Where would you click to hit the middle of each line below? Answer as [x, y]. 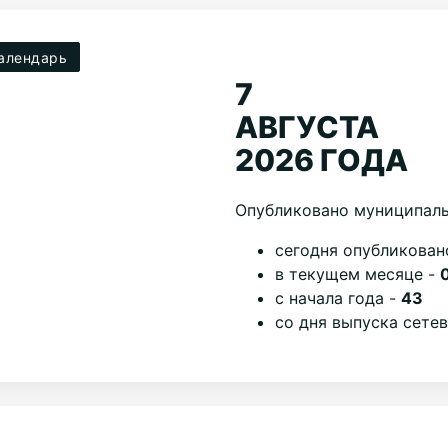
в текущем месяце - [358, 273]
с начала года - [338, 297]
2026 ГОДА [322, 159]
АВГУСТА [307, 126]
